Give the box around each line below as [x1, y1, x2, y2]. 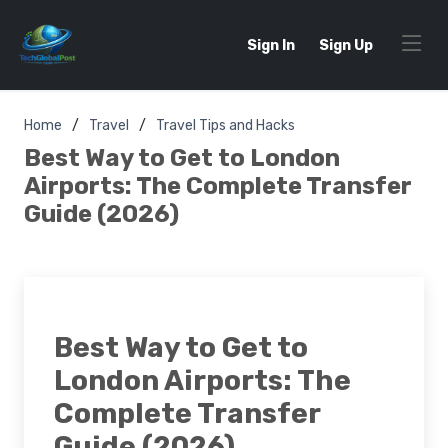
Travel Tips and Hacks [156, 117, 295, 134]
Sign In [247, 36, 295, 54]
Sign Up [319, 36, 373, 54]
